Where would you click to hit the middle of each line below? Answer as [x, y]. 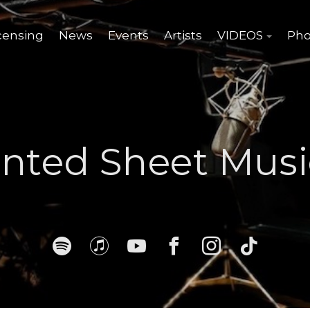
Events [128, 35]
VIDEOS [240, 35]
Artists [183, 35]
